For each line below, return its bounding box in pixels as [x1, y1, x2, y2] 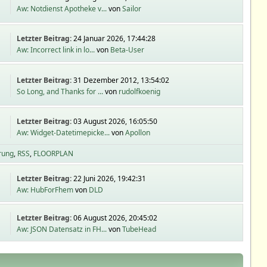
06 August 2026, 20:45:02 [73, 213, 158, 223]
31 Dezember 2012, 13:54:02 [73, 74, 170, 85]
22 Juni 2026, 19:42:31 [73, 173, 147, 184]
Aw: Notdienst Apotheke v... [17, 3, 107, 14]
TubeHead [122, 224, 157, 234]
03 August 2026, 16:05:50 [73, 116, 158, 126]
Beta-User [110, 45, 145, 55]
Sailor [122, 3, 142, 14]
